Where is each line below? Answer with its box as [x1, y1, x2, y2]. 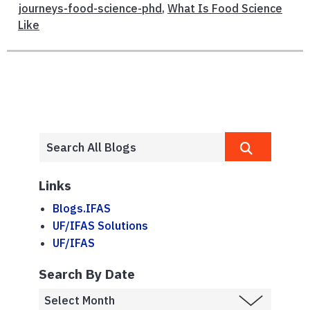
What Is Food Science [167, 1, 282, 16]
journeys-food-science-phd [18, 1, 162, 16]
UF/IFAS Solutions [53, 218, 148, 232]
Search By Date [39, 264, 135, 282]
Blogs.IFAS [53, 201, 111, 215]
